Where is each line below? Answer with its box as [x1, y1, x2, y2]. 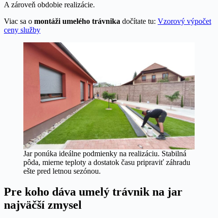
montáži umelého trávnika [34, 17, 120, 25]
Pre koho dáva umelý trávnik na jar [4, 185, 182, 198]
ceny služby [4, 25, 40, 34]
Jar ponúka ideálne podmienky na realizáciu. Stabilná [23, 149, 186, 158]
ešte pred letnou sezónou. [23, 166, 101, 175]
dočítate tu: [120, 17, 158, 25]
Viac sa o [4, 17, 34, 25]
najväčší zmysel [4, 198, 82, 211]
